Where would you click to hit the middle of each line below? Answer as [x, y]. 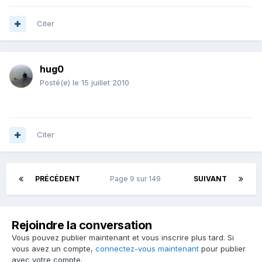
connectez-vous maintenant [147, 249]
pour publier [222, 249]
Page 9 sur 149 [137, 179]
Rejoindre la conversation [82, 225]
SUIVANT [210, 179]
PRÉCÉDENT [58, 179]
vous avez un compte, [54, 249]
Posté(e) [56, 83]
